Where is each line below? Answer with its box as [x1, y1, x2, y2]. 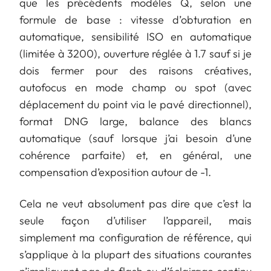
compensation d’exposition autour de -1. [19, 165, 211, 179]
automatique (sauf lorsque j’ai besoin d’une [19, 131, 252, 145]
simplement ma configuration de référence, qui [19, 230, 252, 244]
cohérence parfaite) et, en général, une [19, 148, 252, 162]
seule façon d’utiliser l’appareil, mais [19, 213, 252, 227]
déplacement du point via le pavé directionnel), [19, 97, 252, 111]
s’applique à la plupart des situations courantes [19, 247, 252, 261]
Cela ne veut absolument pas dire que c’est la [19, 196, 252, 211]
